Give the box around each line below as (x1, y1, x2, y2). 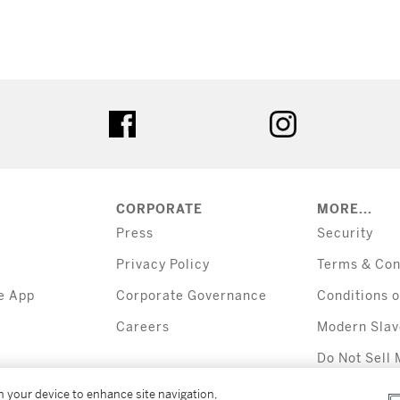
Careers (115, 320, 170, 336)
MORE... (316, 202, 372, 218)
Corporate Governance (115, 288, 267, 304)
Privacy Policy (115, 257, 210, 273)
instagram (296, 109, 364, 127)
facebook (136, 109, 199, 127)
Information (316, 369, 396, 385)
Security (316, 226, 373, 242)
